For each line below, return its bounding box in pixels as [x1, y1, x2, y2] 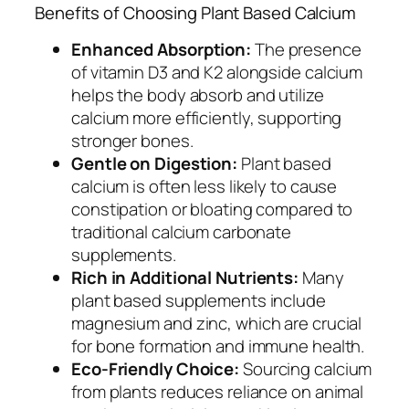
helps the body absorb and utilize [71, 83, 324, 108]
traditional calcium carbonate [71, 220, 292, 245]
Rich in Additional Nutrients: [71, 266, 299, 290]
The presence [251, 37, 362, 62]
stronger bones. [71, 129, 194, 153]
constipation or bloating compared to [71, 197, 353, 222]
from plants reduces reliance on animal [71, 380, 364, 404]
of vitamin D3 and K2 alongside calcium [71, 60, 363, 85]
